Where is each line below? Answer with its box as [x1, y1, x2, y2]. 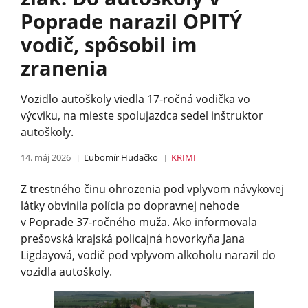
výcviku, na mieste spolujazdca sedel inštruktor [21, 107, 263, 123]
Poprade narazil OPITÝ [21, 7, 242, 34]
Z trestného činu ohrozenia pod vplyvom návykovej [21, 181, 284, 197]
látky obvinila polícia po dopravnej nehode [21, 197, 239, 213]
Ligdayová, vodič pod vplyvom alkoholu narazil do [21, 247, 276, 263]
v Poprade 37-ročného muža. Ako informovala [21, 214, 257, 230]
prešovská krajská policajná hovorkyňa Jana [21, 230, 245, 246]
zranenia [21, 54, 108, 81]
